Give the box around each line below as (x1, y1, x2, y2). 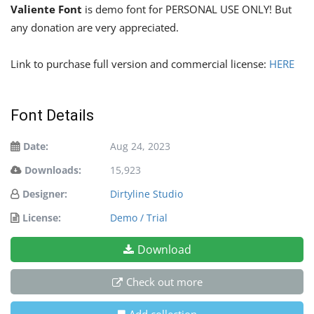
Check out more (125, 274, 203, 289)
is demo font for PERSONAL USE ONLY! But (85, 1, 292, 16)
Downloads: (25, 163, 81, 177)
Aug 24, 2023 (110, 139, 170, 153)
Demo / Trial (110, 210, 168, 224)
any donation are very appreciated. (11, 20, 179, 34)
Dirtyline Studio (110, 186, 183, 200)
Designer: (22, 186, 67, 200)
